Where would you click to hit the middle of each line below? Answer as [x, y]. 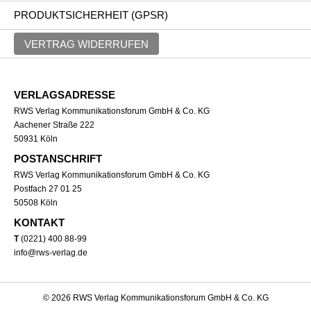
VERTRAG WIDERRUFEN [86, 43]
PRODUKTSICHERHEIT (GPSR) [91, 15]
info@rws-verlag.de [51, 253]
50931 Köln [36, 139]
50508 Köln [36, 203]
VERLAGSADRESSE [65, 95]
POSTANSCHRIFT [58, 159]
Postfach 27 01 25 [48, 189]
